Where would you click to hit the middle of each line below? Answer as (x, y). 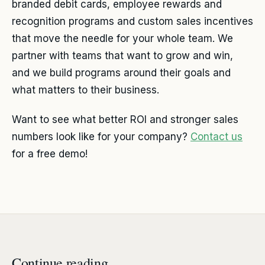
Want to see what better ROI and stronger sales (125, 120)
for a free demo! (50, 154)
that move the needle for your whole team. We (122, 39)
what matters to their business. (85, 90)
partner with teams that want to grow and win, (122, 56)
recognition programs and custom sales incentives (132, 22)
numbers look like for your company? (101, 137)
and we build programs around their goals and (121, 73)
